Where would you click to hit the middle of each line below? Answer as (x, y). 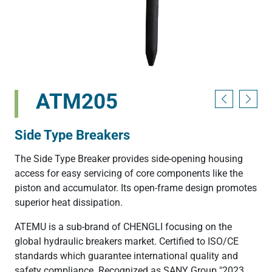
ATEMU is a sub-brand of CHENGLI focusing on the (123, 226)
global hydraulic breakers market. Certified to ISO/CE (127, 241)
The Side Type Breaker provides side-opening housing (129, 158)
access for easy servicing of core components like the (129, 173)
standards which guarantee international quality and (126, 256)
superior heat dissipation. (69, 202)
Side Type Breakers (72, 134)
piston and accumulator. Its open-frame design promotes (136, 188)
